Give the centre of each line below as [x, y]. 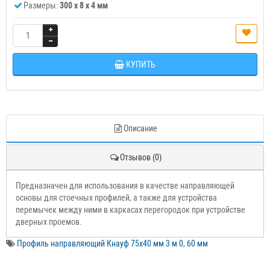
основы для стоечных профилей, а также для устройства [116, 198]
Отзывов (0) [140, 157]
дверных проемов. [49, 222]
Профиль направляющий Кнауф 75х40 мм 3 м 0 [100, 243]
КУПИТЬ [141, 64]
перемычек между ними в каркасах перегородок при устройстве [130, 210]
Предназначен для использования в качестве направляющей [125, 186]
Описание [140, 128]
